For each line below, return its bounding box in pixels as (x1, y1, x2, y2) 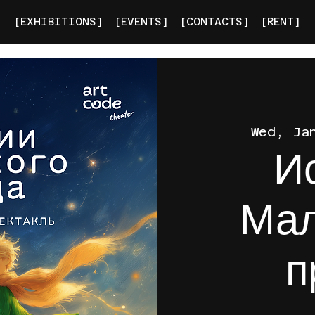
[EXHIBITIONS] (14, 15, 103, 27)
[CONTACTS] (180, 15, 250, 27)
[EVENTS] (115, 15, 169, 27)
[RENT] (261, 15, 301, 27)
